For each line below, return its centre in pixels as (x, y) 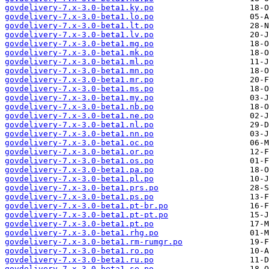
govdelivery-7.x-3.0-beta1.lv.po (79, 35)
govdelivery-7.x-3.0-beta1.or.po (79, 152)
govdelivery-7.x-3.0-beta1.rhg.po (82, 233)
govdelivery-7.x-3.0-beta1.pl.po (79, 179)
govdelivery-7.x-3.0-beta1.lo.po (79, 17)
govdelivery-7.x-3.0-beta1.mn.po (79, 71)
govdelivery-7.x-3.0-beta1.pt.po (79, 224)
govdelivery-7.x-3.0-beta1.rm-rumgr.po (94, 242)
